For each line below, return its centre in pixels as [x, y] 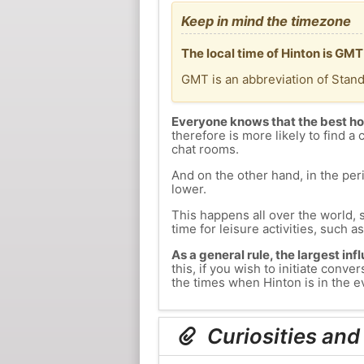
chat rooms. [205, 149]
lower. [188, 189]
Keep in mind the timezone [266, 21]
